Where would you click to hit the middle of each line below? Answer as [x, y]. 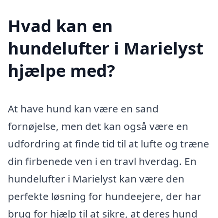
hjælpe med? [62, 70]
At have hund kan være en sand [83, 108]
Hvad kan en [60, 25]
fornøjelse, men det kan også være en [98, 126]
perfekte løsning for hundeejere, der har [105, 196]
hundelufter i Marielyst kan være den [96, 178]
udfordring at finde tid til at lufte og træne [109, 143]
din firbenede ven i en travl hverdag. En [102, 161]
